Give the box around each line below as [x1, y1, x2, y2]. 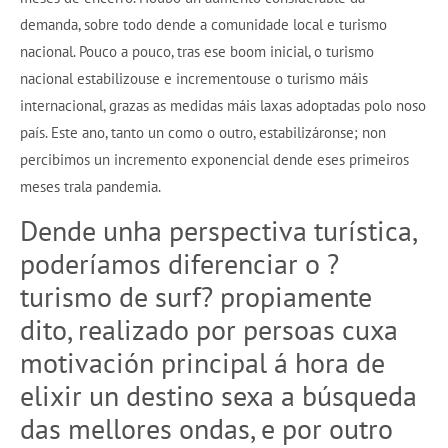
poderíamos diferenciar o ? [20, 245, 339, 283]
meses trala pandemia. [20, 177, 161, 197]
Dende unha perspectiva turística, [20, 212, 416, 250]
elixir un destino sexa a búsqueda [20, 377, 417, 415]
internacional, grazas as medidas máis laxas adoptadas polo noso [20, 96, 426, 116]
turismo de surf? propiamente [20, 278, 372, 316]
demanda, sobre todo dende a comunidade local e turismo [20, 15, 387, 35]
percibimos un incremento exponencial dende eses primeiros [20, 150, 409, 170]
